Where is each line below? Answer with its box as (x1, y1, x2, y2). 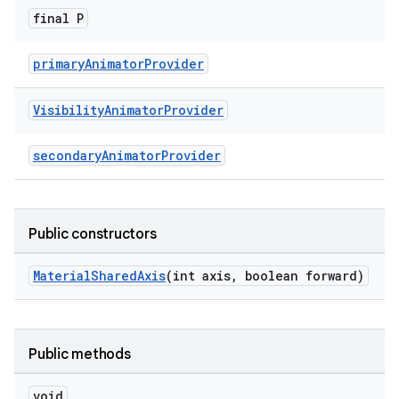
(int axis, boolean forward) (166, 267, 364, 284)
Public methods (28, 346, 131, 363)
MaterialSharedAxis (33, 267, 166, 284)
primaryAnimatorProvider (33, 55, 204, 72)
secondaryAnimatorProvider (33, 147, 221, 164)
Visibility (33, 102, 104, 118)
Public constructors (28, 225, 157, 243)
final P (33, 10, 84, 27)
